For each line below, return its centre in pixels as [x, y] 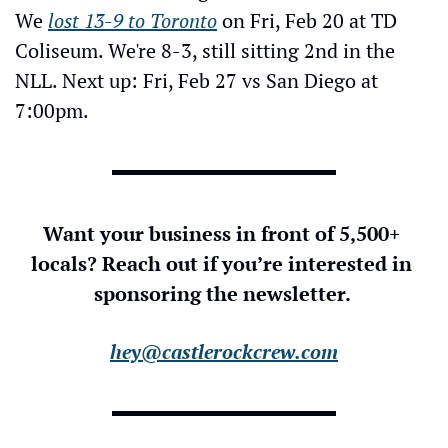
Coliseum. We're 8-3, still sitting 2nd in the [205, 50]
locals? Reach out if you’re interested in [221, 263]
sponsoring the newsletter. [224, 293]
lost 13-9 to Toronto [132, 20]
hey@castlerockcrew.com [224, 351]
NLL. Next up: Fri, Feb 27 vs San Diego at [196, 80]
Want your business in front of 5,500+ [221, 233]
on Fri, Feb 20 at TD [307, 20]
